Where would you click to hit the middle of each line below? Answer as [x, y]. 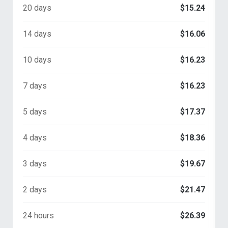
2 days [35, 189]
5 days [35, 111]
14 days [37, 34]
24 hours [38, 215]
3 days [35, 163]
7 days [35, 85]
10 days [37, 60]
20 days [37, 8]
